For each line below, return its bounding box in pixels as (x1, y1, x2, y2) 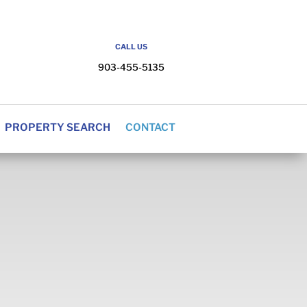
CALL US (114, 42, 147, 51)
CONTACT (125, 121, 175, 134)
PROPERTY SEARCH (4, 121, 110, 134)
